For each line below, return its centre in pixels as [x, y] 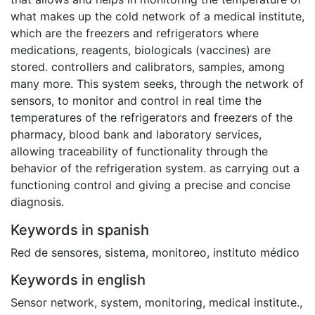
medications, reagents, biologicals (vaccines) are [141, 50]
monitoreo [179, 253]
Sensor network [52, 303]
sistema [125, 253]
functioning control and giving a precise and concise [150, 185]
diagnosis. [37, 202]
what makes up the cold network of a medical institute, [157, 17]
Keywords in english [78, 280]
